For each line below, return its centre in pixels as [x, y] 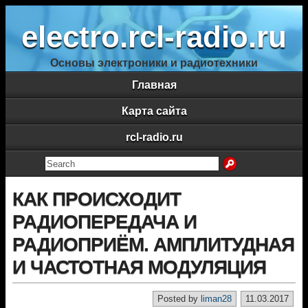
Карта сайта [154, 111]
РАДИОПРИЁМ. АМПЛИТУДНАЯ [153, 244]
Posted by [179, 299]
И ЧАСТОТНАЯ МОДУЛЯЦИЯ [139, 267]
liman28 [216, 299]
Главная [154, 85]
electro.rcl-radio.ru [154, 37]
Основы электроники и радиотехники [154, 63]
